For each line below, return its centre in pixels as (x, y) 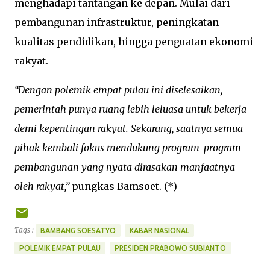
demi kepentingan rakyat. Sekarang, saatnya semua (129, 128)
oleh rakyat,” (42, 186)
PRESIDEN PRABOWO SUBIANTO (170, 248)
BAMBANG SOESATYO (78, 231)
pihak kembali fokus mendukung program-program (128, 148)
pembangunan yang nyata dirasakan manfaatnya (125, 167)
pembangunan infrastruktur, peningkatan (117, 22)
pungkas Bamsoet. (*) (123, 186)
